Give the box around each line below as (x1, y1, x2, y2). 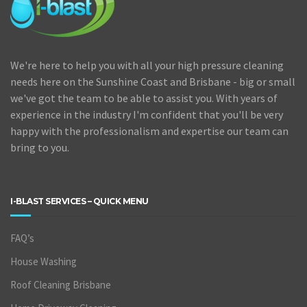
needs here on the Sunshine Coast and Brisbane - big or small (10, 74, 295, 88)
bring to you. (10, 140, 69, 154)
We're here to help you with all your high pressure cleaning (10, 58, 284, 72)
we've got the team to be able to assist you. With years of (10, 90, 278, 105)
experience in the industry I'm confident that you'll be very (10, 107, 283, 121)
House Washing (10, 254, 77, 268)
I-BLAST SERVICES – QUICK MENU (10, 195, 149, 206)
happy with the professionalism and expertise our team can (10, 123, 288, 138)
